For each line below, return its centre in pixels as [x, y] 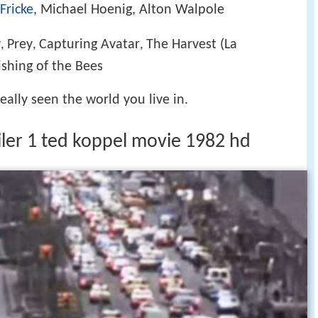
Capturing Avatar [89, 44]
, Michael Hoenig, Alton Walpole [129, 10]
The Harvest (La [192, 44]
